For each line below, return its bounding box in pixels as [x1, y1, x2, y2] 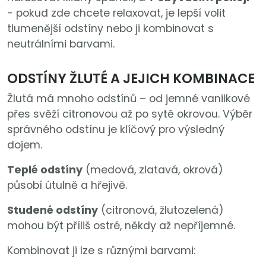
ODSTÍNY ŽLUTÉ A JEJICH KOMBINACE [7, 68, 255, 88]
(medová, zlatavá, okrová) [83, 162, 223, 177]
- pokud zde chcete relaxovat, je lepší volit [7, 5, 226, 20]
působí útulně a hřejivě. [7, 178, 127, 192]
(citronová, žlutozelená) [98, 202, 224, 217]
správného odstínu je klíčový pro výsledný [7, 122, 224, 137]
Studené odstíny [7, 202, 98, 217]
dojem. [7, 137, 42, 152]
